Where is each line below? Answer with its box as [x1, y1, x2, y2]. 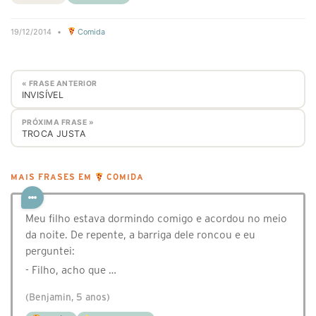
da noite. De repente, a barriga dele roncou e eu [25, 229, 255, 241]
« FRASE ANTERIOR [21, 78, 97, 88]
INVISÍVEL [21, 89, 64, 100]
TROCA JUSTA [21, 128, 85, 139]
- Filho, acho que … [25, 264, 116, 276]
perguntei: [25, 245, 75, 257]
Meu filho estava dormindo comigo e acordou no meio [25, 212, 287, 225]
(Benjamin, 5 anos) [25, 292, 110, 303]
